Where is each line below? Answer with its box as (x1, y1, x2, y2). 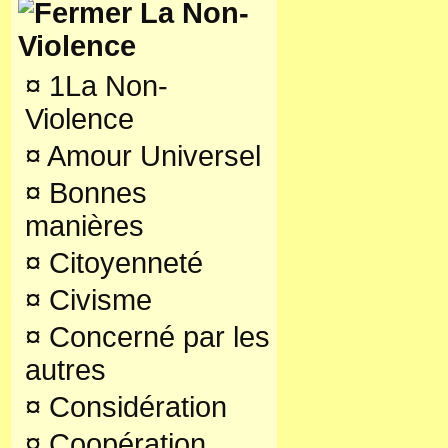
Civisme (41, 284, 152, 316)
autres (25, 354, 106, 386)
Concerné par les (41, 321, 270, 353)
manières (25, 210, 144, 242)
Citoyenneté (41, 247, 203, 279)
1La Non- (41, 70, 168, 102)
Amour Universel (41, 140, 261, 172)
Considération (41, 391, 227, 423)
